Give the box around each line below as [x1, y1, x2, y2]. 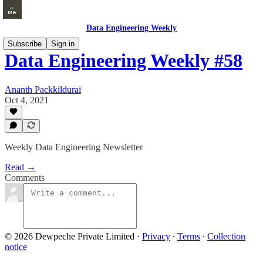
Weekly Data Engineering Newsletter [5, 142, 143, 152]
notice [5, 242, 27, 252]
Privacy [142, 231, 170, 241]
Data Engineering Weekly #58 [5, 50, 242, 72]
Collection [207, 231, 245, 241]
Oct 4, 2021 [5, 95, 49, 105]
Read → [5, 162, 36, 172]
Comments [5, 173, 45, 183]
